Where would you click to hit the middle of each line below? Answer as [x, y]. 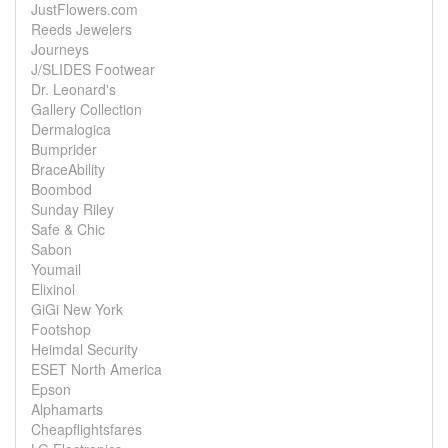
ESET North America [96, 369]
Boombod [61, 189]
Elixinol [53, 289]
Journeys [60, 49]
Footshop [61, 329]
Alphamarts [67, 409]
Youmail [56, 269]
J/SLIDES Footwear [93, 69]
